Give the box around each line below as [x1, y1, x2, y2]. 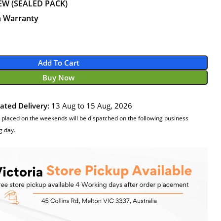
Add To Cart [37, 58, 79, 68]
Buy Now [42, 73, 74, 82]
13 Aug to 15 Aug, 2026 [49, 101, 132, 110]
